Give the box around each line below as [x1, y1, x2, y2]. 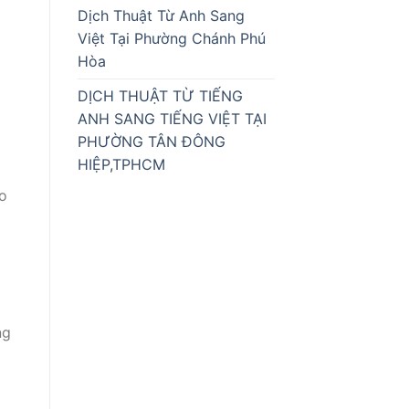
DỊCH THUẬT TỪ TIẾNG [77, 87, 243, 106]
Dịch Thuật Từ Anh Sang [77, 6, 245, 26]
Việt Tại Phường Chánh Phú [77, 29, 266, 48]
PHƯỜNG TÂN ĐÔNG [77, 132, 225, 152]
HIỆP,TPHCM [77, 155, 165, 174]
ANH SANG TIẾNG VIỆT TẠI [77, 110, 267, 129]
